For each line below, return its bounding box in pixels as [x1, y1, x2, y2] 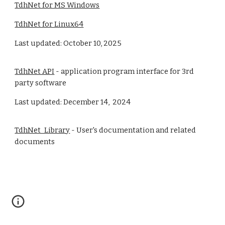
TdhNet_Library [15, 126, 70, 135]
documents [15, 137, 55, 146]
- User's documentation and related [70, 126, 196, 135]
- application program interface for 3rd [54, 67, 194, 76]
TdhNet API [15, 67, 55, 76]
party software [15, 78, 67, 87]
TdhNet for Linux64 [15, 20, 84, 29]
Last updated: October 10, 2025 [15, 39, 122, 48]
